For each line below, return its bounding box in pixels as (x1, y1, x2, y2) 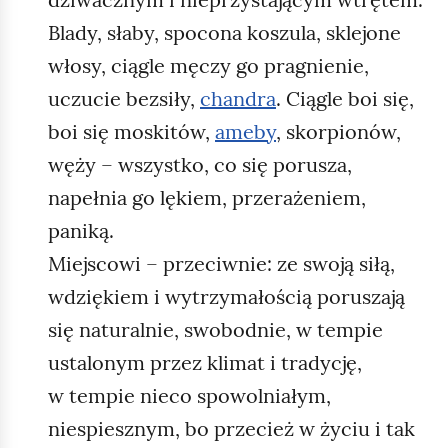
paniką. (48, 217, 114, 243)
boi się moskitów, (48, 118, 215, 144)
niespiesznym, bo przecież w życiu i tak (48, 415, 415, 441)
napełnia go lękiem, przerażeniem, (48, 184, 366, 210)
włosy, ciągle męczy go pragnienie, (48, 52, 369, 78)
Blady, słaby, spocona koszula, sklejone (48, 19, 401, 45)
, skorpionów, (276, 118, 401, 144)
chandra (200, 85, 276, 111)
